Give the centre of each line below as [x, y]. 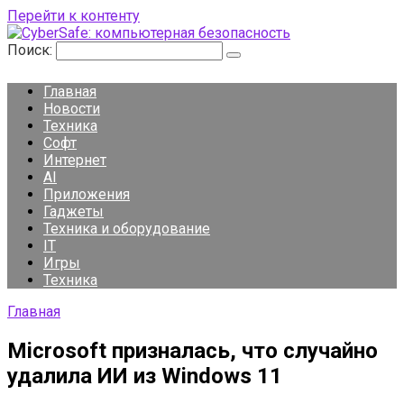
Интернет [75, 160]
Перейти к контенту [73, 16]
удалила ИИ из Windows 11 [145, 376]
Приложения [87, 194]
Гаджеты [73, 211]
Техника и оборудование [127, 229]
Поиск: [32, 50]
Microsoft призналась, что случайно [193, 350]
